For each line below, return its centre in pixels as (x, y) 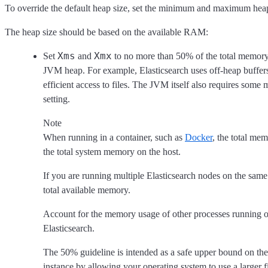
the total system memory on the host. (112, 151)
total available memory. (87, 190)
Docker (199, 137)
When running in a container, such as (114, 137)
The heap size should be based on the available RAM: (106, 32)
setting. (57, 99)
